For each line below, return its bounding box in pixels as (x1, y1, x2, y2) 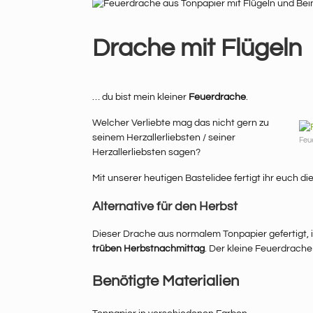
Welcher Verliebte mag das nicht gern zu (92, 118, 269, 129)
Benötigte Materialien (92, 273, 239, 290)
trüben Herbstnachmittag (92, 244, 205, 254)
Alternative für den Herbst (92, 200, 238, 214)
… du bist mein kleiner (92, 92, 189, 103)
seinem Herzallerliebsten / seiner (92, 133, 235, 143)
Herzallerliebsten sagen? (92, 147, 201, 158)
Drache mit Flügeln (92, 35, 302, 61)
